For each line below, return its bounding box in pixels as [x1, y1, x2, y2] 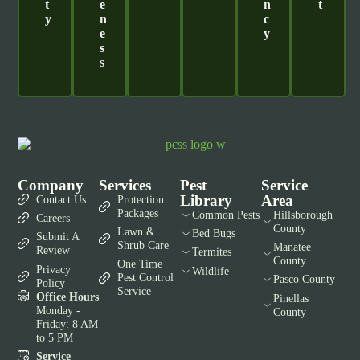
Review [35, 243, 70, 257]
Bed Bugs [192, 226, 235, 239]
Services [99, 176, 152, 194]
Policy [35, 276, 65, 289]
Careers [35, 211, 70, 224]
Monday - [35, 303, 80, 317]
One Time [117, 257, 162, 271]
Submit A [35, 230, 79, 243]
